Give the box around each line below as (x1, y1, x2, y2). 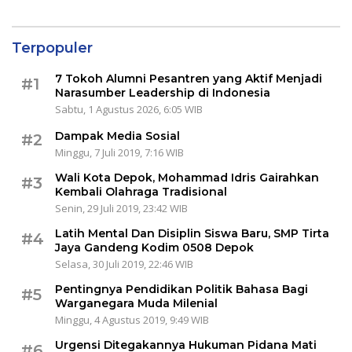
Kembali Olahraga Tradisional (55, 184, 227, 199)
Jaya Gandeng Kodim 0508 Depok (55, 240, 254, 255)
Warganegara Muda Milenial (55, 295, 218, 310)
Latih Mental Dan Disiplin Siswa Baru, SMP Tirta (55, 225, 329, 240)
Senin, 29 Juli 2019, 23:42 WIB (55, 200, 188, 215)
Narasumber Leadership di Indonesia (55, 85, 270, 100)
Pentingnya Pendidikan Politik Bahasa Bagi (55, 281, 308, 296)
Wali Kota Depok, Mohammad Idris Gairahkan (55, 170, 319, 185)
